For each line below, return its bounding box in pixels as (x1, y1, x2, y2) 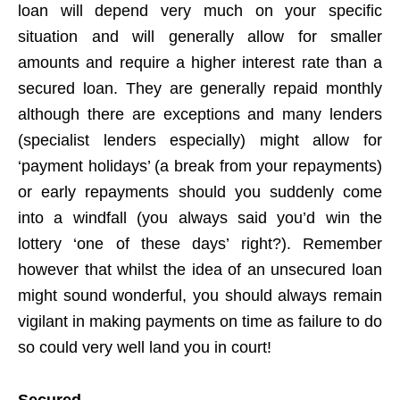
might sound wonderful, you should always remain (18, 286, 382, 304)
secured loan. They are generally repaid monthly (18, 79, 382, 97)
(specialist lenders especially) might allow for (18, 130, 382, 149)
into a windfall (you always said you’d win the (18, 208, 382, 227)
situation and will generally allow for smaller (18, 27, 382, 46)
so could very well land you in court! (18, 337, 271, 356)
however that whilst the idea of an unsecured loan (18, 260, 382, 279)
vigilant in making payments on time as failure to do (18, 312, 382, 330)
